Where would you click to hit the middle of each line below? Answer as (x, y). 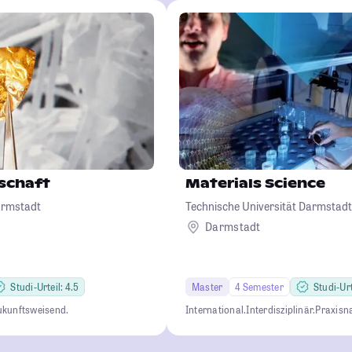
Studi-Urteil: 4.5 (45, 286)
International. (216, 309)
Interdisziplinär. (281, 309)
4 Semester (259, 286)
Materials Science (255, 183)
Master (207, 286)
